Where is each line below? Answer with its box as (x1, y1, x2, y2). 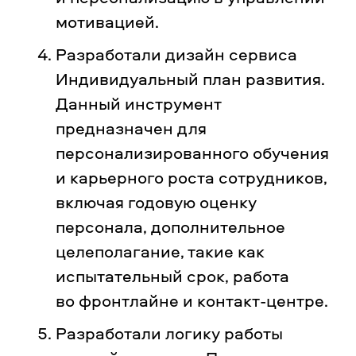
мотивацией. (56, 10, 163, 33)
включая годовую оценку (56, 191, 257, 213)
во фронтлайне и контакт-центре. (56, 289, 332, 311)
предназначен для (56, 117, 207, 139)
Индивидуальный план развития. (56, 68, 325, 90)
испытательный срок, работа (56, 265, 289, 287)
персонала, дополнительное (56, 215, 285, 238)
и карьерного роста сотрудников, (56, 166, 327, 188)
